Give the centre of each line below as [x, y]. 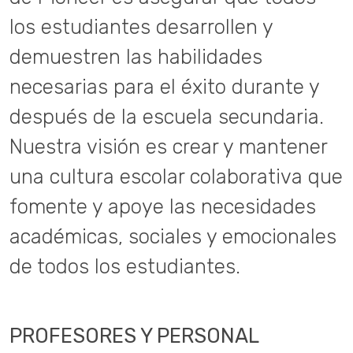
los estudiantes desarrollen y [141, 27]
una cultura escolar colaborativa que [176, 176]
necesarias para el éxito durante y [164, 87]
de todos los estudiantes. [125, 266]
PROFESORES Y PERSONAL [134, 336]
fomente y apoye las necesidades [163, 206]
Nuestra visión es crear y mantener [168, 147]
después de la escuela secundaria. [167, 117]
